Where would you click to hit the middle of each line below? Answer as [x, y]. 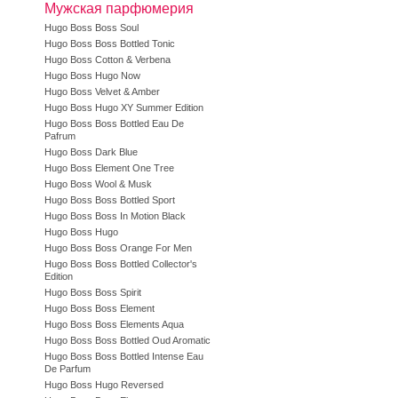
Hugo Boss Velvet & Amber [102, 92]
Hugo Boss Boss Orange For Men [118, 248]
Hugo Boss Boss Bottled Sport [110, 200]
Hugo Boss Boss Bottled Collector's [121, 264]
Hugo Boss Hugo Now [92, 76]
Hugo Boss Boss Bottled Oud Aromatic [127, 340]
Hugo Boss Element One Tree [109, 168]
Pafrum [60, 136]
